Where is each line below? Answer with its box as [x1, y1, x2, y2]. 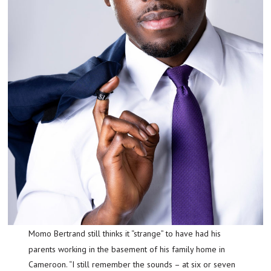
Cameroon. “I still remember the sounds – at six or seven [28, 258, 236, 270]
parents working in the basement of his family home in [28, 243, 226, 255]
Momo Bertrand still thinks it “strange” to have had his [28, 227, 36, 239]
